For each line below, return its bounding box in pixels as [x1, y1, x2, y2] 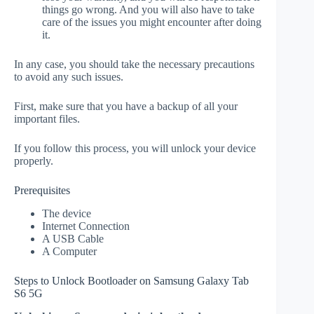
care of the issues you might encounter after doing [42, 16, 261, 29]
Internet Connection [42, 220, 130, 233]
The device [42, 207, 91, 220]
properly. [14, 155, 53, 168]
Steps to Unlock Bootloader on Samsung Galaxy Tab [14, 275, 249, 287]
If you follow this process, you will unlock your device [14, 142, 256, 155]
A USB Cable [42, 233, 104, 245]
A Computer [42, 245, 97, 258]
